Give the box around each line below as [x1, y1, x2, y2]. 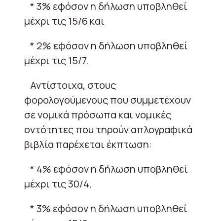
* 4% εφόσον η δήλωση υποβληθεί [24, 162, 188, 176]
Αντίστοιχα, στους [24, 78, 116, 92]
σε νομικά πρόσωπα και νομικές [24, 108, 171, 121]
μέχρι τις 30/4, [24, 177, 92, 190]
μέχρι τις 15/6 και [24, 14, 105, 28]
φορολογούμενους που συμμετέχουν [24, 93, 191, 107]
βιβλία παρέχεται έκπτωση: [24, 137, 152, 151]
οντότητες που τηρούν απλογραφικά [24, 122, 192, 136]
